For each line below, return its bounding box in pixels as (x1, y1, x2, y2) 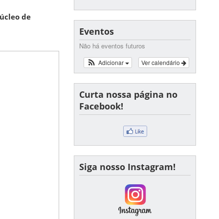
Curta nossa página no (79, 88, 177, 100)
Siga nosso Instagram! (79, 161, 175, 173)
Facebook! (79, 100, 123, 112)
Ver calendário (141, 58, 181, 66)
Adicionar (98, 58, 125, 66)
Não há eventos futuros (79, 41, 145, 50)
